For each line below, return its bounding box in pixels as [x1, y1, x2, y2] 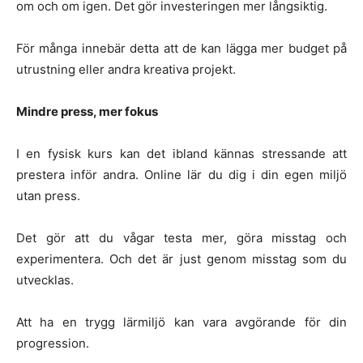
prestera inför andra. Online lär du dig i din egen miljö [16, 166, 347, 182]
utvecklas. [16, 271, 74, 288]
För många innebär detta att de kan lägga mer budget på [16, 40, 347, 56]
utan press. [16, 187, 80, 203]
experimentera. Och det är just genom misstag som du [16, 250, 347, 267]
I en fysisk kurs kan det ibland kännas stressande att [16, 145, 347, 161]
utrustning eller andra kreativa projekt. [16, 61, 236, 77]
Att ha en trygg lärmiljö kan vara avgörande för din [16, 314, 347, 330]
